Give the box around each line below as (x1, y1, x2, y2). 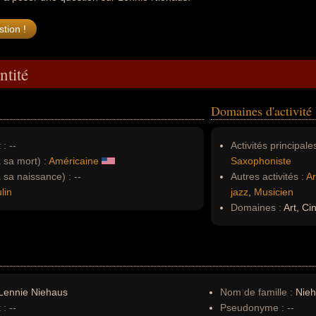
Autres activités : (231, 171, 304, 182)
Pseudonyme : (220, 302, 284, 313)
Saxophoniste (231, 155, 291, 166)
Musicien (254, 186, 293, 197)
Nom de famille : (220, 286, 296, 298)
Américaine (49, 155, 99, 166)
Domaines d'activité (211, 102, 312, 119)
